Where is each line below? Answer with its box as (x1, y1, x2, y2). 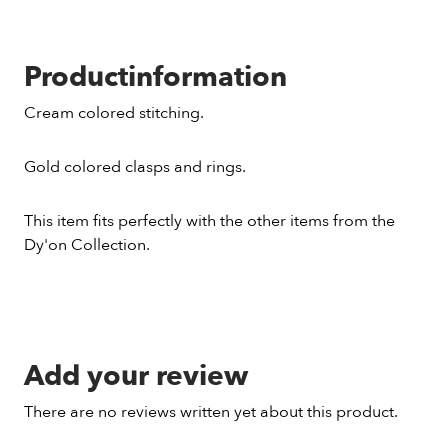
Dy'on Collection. (24, 234, 150, 256)
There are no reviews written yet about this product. (24, 401, 398, 423)
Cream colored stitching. (24, 102, 204, 124)
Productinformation (24, 58, 287, 96)
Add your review (24, 357, 248, 395)
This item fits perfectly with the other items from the (24, 210, 395, 232)
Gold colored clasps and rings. (24, 156, 246, 178)
